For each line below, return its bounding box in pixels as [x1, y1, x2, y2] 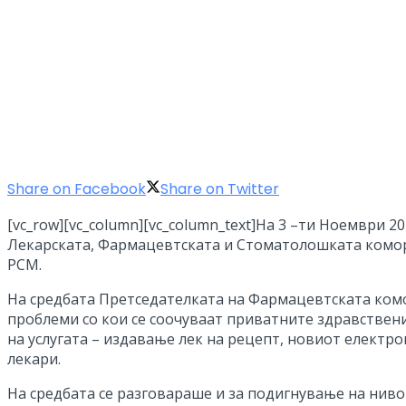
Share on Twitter [160, 178, 279, 199]
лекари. [7, 348, 61, 369]
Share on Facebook [7, 178, 146, 199]
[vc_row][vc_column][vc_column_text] [7, 214, 256, 235]
